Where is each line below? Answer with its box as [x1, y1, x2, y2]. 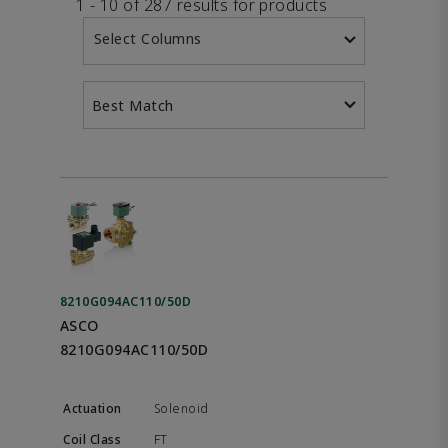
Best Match [92, 95, 174, 115]
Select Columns [94, 29, 202, 48]
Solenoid [154, 400, 209, 418]
